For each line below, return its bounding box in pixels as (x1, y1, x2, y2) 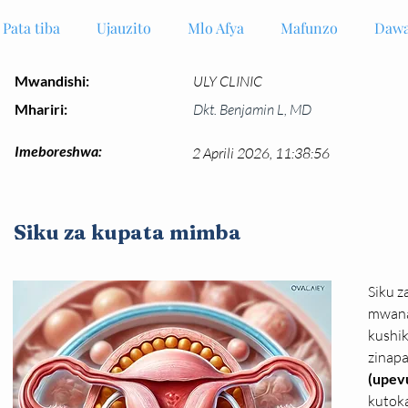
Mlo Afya (188, 18, 244, 37)
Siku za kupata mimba (14, 219, 241, 245)
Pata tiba (3, 18, 60, 37)
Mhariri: (15, 100, 67, 117)
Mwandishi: (15, 72, 89, 89)
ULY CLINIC (193, 72, 262, 90)
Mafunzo (280, 18, 338, 37)
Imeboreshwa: (15, 142, 102, 159)
